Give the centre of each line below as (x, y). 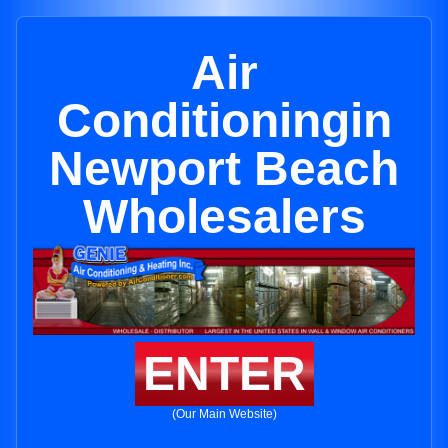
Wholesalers (224, 216)
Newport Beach (224, 168)
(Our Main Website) (224, 414)
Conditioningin (224, 120)
